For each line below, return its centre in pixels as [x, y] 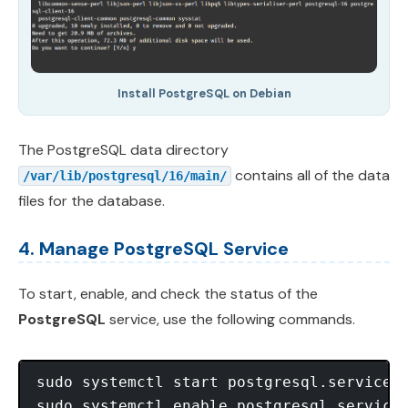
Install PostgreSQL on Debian [204, 94]
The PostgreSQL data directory [123, 150]
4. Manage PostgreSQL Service [153, 249]
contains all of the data [311, 176]
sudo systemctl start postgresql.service [214, 382]
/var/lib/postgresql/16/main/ [125, 176]
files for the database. [92, 201]
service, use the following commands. [230, 320]
